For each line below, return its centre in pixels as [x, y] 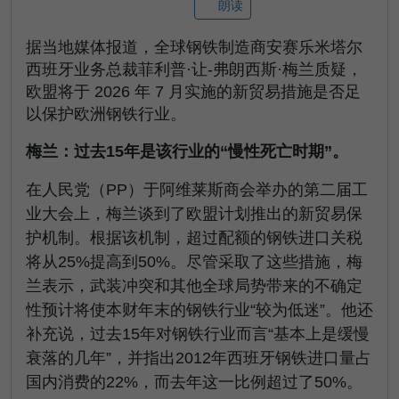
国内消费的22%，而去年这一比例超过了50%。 [194, 382]
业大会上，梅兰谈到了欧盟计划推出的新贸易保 [194, 214]
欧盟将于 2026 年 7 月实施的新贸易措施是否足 [193, 92]
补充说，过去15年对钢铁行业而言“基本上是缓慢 [198, 334]
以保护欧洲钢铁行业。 [106, 114]
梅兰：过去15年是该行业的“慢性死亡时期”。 [187, 151]
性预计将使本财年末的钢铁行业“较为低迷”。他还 [199, 310]
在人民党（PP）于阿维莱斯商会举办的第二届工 [197, 190]
